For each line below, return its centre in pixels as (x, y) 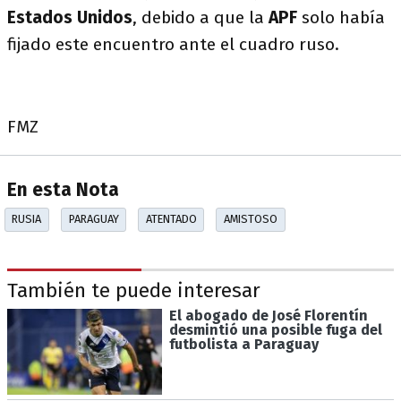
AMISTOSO (250, 219)
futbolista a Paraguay (243, 344)
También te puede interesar (134, 291)
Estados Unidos (70, 17)
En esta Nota (63, 191)
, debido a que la (200, 17)
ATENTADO (171, 219)
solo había (343, 17)
